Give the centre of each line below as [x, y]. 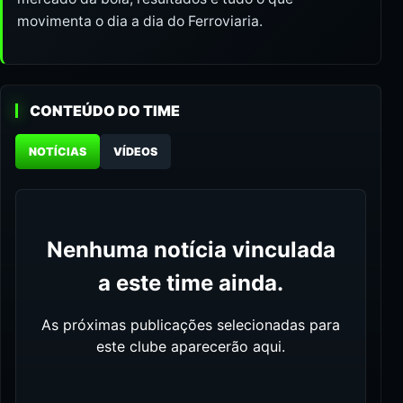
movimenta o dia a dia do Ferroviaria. [140, 21]
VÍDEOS [135, 152]
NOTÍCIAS [58, 152]
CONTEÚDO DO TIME [105, 111]
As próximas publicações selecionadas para [191, 325]
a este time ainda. [191, 283]
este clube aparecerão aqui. [191, 347]
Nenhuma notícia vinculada [191, 250]
